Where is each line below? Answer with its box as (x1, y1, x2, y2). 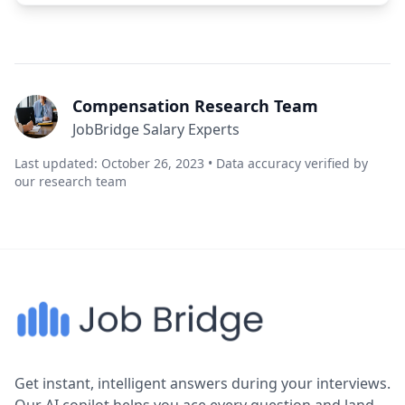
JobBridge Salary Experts (72, 119, 240, 139)
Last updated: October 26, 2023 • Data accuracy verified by (14, 155, 368, 172)
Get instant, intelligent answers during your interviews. (14, 373, 391, 393)
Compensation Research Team (72, 95, 318, 117)
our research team (14, 173, 127, 190)
